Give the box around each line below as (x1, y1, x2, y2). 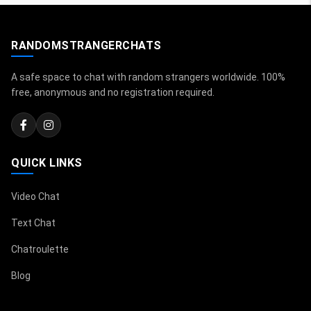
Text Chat (11, 217, 56, 229)
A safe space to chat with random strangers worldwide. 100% (11, 72, 285, 83)
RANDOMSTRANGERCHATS (11, 39, 162, 53)
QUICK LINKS (11, 156, 83, 170)
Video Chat (11, 191, 60, 203)
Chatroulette (11, 244, 69, 255)
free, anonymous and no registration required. (11, 87, 215, 99)
